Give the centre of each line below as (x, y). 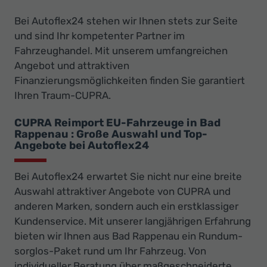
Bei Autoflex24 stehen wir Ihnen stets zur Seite (126, 21)
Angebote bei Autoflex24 (82, 145)
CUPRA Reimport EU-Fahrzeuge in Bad (117, 122)
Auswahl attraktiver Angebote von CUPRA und (122, 191)
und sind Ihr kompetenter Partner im (100, 35)
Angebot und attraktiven (72, 65)
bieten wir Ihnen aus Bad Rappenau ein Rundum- (128, 236)
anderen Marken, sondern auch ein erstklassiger (126, 206)
